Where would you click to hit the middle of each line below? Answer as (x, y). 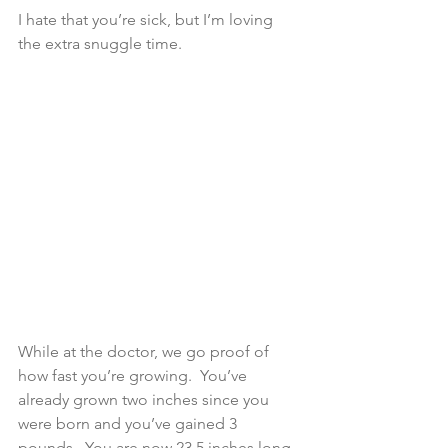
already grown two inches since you (145, 399)
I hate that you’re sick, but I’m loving (147, 19)
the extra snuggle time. (100, 43)
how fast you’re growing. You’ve (134, 375)
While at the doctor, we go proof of (145, 351)
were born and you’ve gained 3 (129, 423)
